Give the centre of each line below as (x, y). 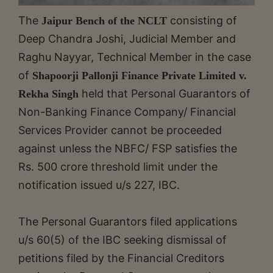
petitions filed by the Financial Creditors (121, 258)
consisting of (202, 20)
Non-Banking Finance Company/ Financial (127, 112)
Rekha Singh (48, 94)
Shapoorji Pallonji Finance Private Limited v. (140, 75)
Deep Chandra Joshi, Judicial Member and (127, 38)
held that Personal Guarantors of (165, 93)
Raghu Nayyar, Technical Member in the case (135, 57)
